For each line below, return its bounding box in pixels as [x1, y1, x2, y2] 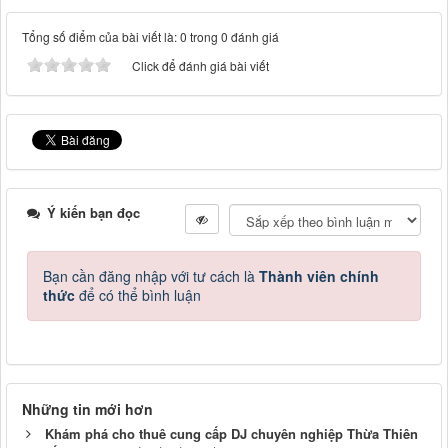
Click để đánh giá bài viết [132, 57, 269, 75]
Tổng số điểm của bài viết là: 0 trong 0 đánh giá [22, 28, 279, 46]
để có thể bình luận [75, 285, 201, 306]
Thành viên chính [259, 266, 379, 287]
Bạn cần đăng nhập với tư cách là [43, 266, 259, 287]
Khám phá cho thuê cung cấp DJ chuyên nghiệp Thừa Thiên [45, 424, 418, 444]
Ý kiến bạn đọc [43, 203, 140, 223]
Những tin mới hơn [22, 399, 153, 420]
